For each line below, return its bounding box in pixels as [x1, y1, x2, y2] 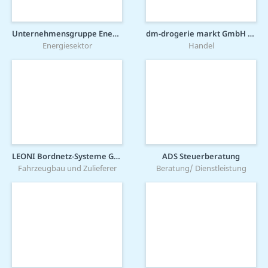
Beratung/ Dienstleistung [156, 163, 246, 174]
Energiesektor [42, 40, 92, 51]
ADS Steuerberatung [162, 151, 240, 162]
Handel [188, 40, 214, 51]
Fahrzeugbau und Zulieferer [17, 163, 117, 174]
